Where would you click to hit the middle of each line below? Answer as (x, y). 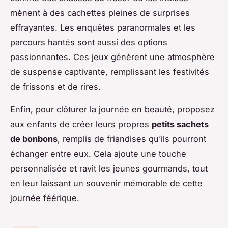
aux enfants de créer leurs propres (81, 124)
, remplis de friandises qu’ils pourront (132, 139)
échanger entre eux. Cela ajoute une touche (98, 153)
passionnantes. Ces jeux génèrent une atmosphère (112, 57)
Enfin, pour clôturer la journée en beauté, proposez (112, 109)
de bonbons (34, 139)
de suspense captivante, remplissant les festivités (110, 72)
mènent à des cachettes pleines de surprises (100, 12)
